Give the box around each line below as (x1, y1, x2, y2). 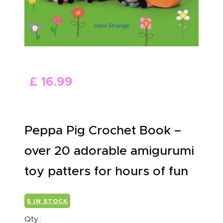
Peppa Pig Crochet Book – (24, 122, 181, 138)
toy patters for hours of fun (24, 163, 188, 179)
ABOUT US (42, 5, 101, 16)
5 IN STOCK (27, 197, 68, 205)
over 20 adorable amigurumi (24, 143, 194, 159)
